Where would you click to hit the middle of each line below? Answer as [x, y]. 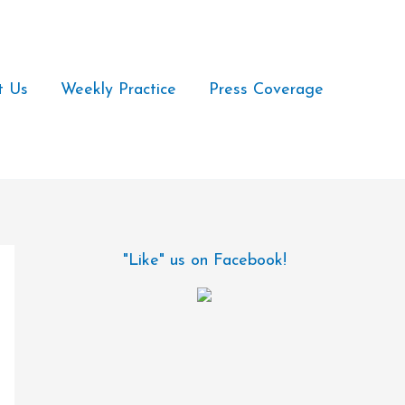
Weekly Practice [118, 89]
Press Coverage [266, 89]
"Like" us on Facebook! [204, 261]
